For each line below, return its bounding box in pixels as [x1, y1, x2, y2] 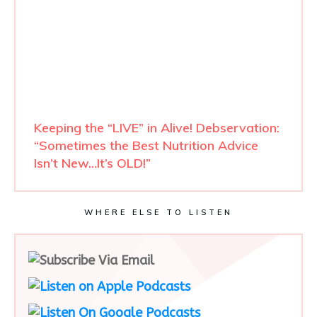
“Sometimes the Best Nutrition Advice [34, 137, 258, 154]
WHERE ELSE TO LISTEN [84, 207, 233, 217]
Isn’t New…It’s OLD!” [34, 154, 151, 171]
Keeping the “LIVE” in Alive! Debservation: [34, 119, 279, 136]
